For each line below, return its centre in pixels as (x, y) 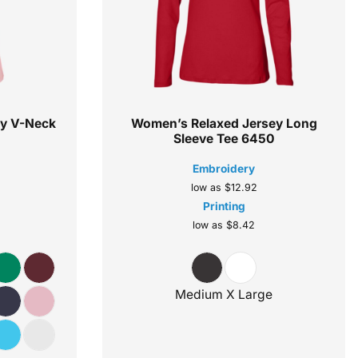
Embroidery (224, 169)
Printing (224, 207)
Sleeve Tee (205, 139)
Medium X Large (224, 295)
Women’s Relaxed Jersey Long (224, 124)
